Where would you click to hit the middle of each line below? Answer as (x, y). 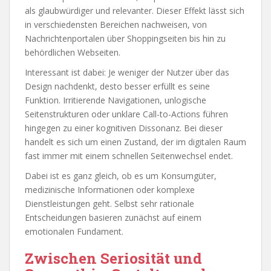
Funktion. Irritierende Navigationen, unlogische (116, 100)
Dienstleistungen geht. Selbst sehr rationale (109, 203)
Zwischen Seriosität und (113, 258)
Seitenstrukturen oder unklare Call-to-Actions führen (126, 114)
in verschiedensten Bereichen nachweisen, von (116, 24)
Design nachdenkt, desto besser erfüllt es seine (117, 86)
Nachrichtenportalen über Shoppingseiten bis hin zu (125, 38)
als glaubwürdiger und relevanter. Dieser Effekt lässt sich (135, 10)
